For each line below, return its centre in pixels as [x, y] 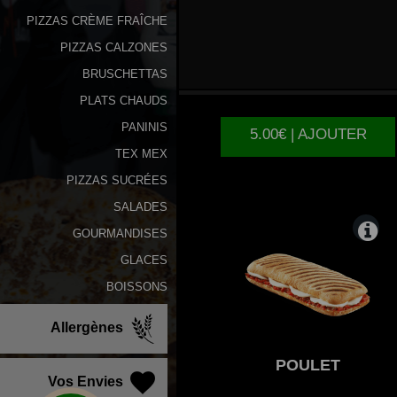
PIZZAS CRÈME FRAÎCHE [97, 21]
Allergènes [89, 328]
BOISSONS [137, 287]
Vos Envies [87, 382]
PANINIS [144, 127]
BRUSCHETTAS [125, 74]
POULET [308, 365]
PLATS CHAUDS [124, 101]
